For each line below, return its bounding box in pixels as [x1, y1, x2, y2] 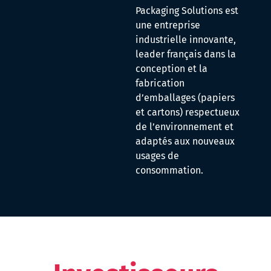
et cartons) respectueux [135, 106, 240, 118]
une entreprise [135, 19, 200, 31]
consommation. [135, 165, 203, 176]
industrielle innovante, [135, 34, 236, 45]
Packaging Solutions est [135, 5, 238, 16]
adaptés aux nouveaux [135, 135, 235, 147]
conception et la [135, 63, 207, 74]
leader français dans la [135, 48, 236, 60]
